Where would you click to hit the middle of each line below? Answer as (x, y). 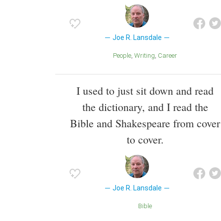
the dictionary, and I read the (145, 107)
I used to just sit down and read (145, 90)
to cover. (145, 139)
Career (170, 56)
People (124, 56)
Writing (147, 56)
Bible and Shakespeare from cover (145, 123)
